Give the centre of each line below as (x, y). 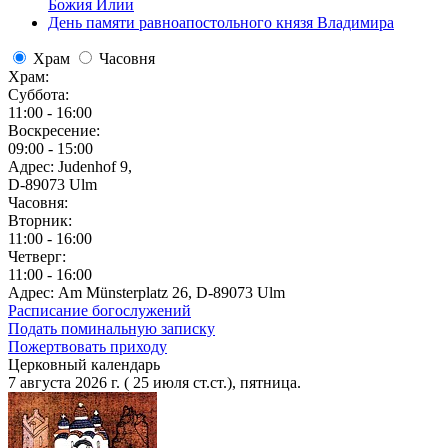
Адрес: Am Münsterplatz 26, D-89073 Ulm (146, 292)
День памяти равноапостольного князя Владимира (221, 22)
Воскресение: (54, 130)
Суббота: (38, 94)
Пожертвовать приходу (87, 346)
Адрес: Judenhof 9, (70, 166)
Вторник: (40, 220)
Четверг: (37, 256)
